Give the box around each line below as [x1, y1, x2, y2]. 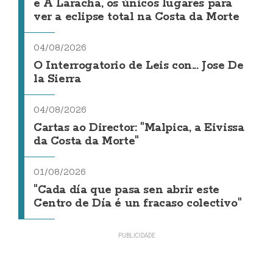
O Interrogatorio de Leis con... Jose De [34, 58, 244, 73]
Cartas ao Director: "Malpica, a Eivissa [34, 120, 244, 135]
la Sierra [34, 71, 81, 87]
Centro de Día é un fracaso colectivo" [34, 196, 242, 211]
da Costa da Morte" [34, 133, 139, 149]
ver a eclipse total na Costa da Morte [34, 9, 239, 24]
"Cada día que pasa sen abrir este [34, 182, 219, 197]
